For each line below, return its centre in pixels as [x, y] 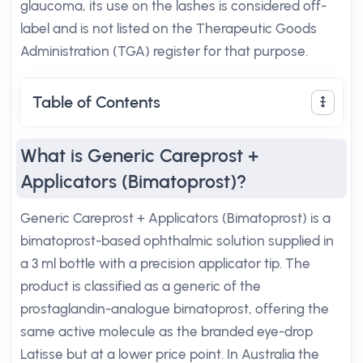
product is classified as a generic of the [141, 286]
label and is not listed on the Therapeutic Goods [169, 28]
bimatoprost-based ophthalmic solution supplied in [177, 241]
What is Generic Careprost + [139, 156]
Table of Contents [96, 102]
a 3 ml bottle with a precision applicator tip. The [165, 263]
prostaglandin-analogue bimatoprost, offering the [175, 309]
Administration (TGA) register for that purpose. [164, 51]
